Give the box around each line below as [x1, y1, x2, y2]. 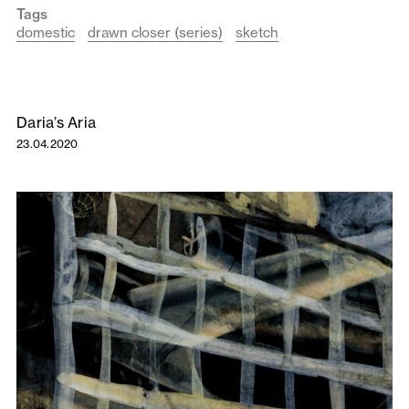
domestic [16, 23, 75, 41]
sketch [236, 23, 278, 41]
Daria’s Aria [16, 112, 97, 131]
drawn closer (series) [88, 23, 223, 41]
